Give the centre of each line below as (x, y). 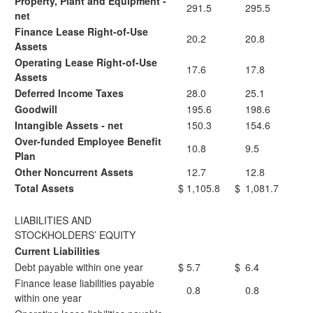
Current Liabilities (57, 251)
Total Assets (44, 188)
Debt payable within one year (79, 267)
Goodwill (36, 109)
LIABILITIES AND (53, 220)
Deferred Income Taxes (69, 93)
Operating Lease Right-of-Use (86, 62)
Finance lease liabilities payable (85, 283)
